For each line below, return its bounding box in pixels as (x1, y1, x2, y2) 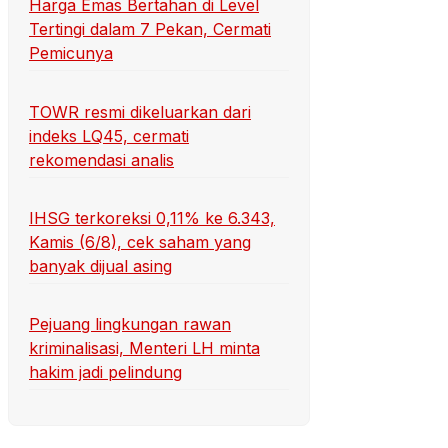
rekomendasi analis (29, 149, 174, 170)
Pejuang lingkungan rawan (29, 314, 231, 335)
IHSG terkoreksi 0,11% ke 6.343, (29, 207, 275, 228)
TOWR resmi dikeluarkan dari (29, 101, 251, 122)
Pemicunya (29, 43, 113, 64)
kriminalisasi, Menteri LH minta (29, 338, 260, 359)
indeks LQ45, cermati (29, 125, 189, 146)
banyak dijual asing (29, 255, 172, 276)
